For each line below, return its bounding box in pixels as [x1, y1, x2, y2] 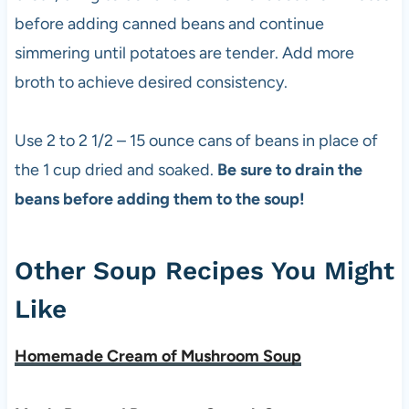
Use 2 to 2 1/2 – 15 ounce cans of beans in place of [14, 130, 378, 151]
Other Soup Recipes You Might [14, 255, 394, 286]
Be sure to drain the [216, 159, 362, 180]
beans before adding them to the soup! [14, 188, 305, 209]
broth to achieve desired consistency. [14, 71, 288, 92]
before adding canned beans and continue [14, 13, 324, 34]
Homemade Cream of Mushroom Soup [14, 345, 301, 366]
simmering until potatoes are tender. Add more [14, 42, 354, 63]
